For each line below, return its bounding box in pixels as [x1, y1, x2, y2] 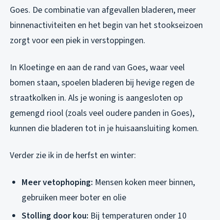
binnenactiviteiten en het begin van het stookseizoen [10, 19, 203, 32]
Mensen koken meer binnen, [93, 176, 195, 189]
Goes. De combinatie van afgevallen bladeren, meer [10, 4, 196, 17]
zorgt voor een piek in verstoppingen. [10, 34, 145, 47]
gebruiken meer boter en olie [22, 192, 126, 204]
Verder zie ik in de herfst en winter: [10, 149, 136, 162]
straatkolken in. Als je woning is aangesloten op [10, 92, 183, 105]
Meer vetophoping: [22, 176, 93, 189]
